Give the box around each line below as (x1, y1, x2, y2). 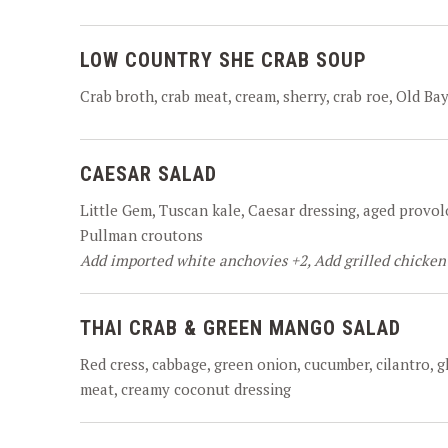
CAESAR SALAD (80, 162, 217, 186)
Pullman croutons (80, 225, 203, 245)
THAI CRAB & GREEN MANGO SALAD (80, 316, 401, 340)
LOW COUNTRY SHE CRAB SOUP (80, 48, 367, 72)
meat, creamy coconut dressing (80, 379, 291, 399)
